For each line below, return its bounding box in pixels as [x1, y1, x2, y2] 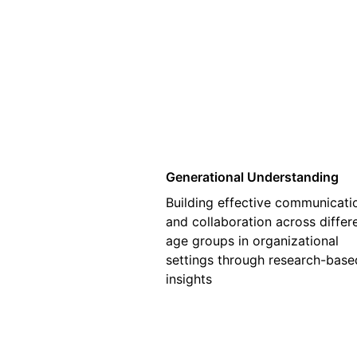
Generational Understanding [166, 169, 339, 185]
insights [166, 271, 212, 287]
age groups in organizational [166, 233, 339, 249]
